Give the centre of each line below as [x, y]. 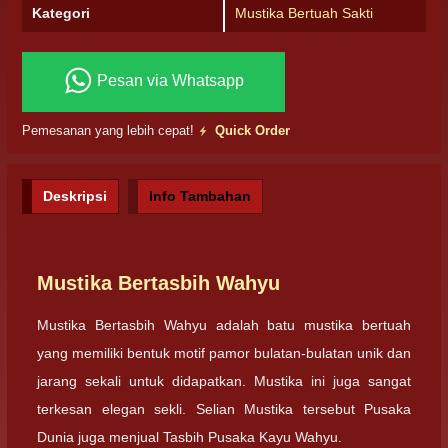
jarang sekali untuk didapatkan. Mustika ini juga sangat [224, 381]
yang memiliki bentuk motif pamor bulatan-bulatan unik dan [224, 353]
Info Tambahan [200, 196]
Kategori [61, 13]
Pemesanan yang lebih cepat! [110, 130]
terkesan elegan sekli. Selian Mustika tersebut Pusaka [224, 409]
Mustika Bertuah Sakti [304, 13]
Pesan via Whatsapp [168, 81]
